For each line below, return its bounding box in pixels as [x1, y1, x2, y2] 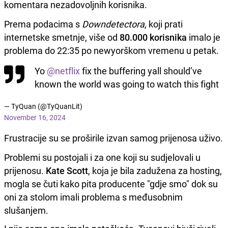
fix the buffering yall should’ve [80, 64, 202, 77]
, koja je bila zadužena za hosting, [88, 164, 222, 177]
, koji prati [145, 17, 183, 30]
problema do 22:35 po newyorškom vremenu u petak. [4, 44, 219, 56]
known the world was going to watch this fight [35, 77, 219, 90]
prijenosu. [4, 164, 46, 177]
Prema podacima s [4, 17, 82, 30]
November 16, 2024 [4, 112, 66, 122]
